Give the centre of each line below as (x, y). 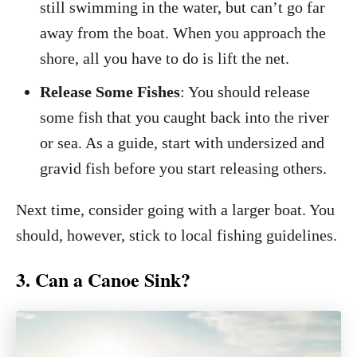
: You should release (245, 92)
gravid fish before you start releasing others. (183, 168)
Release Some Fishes (110, 92)
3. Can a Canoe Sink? (103, 279)
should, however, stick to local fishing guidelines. (177, 235)
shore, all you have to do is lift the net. (165, 58)
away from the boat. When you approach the (183, 33)
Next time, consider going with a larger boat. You (175, 210)
